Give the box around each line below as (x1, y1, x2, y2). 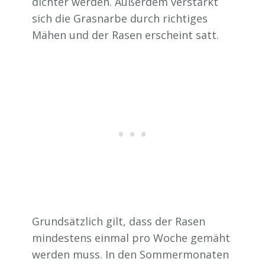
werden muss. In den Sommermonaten (32, 247, 229, 261)
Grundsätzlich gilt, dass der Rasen (32, 214, 205, 228)
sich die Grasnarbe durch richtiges (32, 11, 208, 25)
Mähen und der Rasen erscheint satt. (32, 27, 219, 42)
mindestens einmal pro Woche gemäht (32, 230, 230, 245)
